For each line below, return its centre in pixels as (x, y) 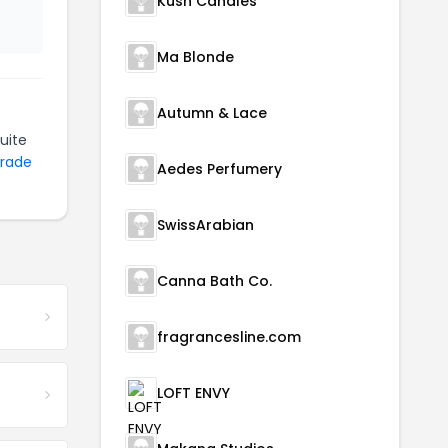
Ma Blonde (195, 57)
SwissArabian (205, 225)
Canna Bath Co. (214, 281)
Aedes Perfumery (219, 169)
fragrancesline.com (229, 337)
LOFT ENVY (193, 393)
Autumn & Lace (212, 113)
